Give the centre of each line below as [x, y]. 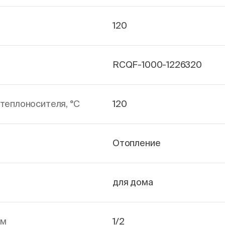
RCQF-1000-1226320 [157, 65]
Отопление [137, 143]
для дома [133, 182]
